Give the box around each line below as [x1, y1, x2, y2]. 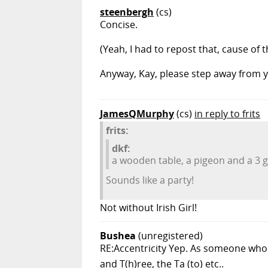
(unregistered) [138, 229, 203, 243]
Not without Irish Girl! [100, 201, 197, 215]
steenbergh [100, 5, 154, 19]
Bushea [100, 229, 136, 243]
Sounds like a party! [106, 173, 194, 187]
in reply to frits [194, 107, 260, 121]
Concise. [100, 18, 138, 32]
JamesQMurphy [100, 107, 174, 121]
